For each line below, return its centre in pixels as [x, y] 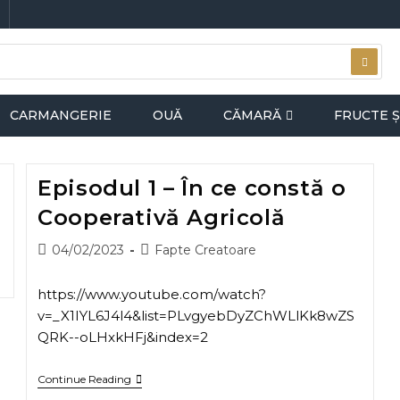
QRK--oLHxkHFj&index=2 [123, 337]
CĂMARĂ [252, 115]
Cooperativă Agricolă [162, 217]
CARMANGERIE [61, 115]
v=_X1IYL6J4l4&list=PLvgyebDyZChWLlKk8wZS [196, 316]
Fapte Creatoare [206, 250]
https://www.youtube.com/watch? [152, 294]
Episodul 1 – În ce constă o [192, 188]
